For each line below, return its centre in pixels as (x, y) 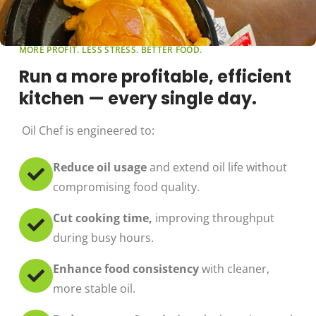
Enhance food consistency (126, 268)
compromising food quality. (126, 187)
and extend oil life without (217, 167)
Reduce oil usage (99, 167)
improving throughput (213, 218)
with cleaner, (234, 268)
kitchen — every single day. (138, 98)
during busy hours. (103, 237)
